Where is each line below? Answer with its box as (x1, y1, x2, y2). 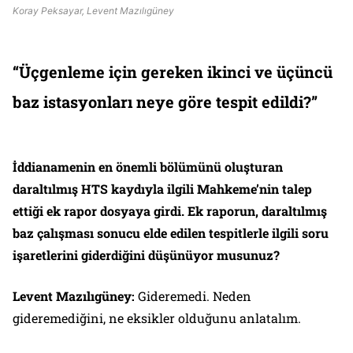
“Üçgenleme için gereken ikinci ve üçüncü (13, 61, 333, 82)
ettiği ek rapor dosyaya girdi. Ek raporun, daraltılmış (13, 202, 327, 219)
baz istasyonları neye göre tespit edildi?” (13, 91, 318, 112)
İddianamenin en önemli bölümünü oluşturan (13, 158, 283, 175)
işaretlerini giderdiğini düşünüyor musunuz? (13, 246, 280, 263)
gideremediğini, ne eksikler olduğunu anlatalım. (13, 309, 301, 326)
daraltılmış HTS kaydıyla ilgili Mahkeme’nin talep (13, 180, 312, 197)
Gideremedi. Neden (135, 287, 251, 304)
